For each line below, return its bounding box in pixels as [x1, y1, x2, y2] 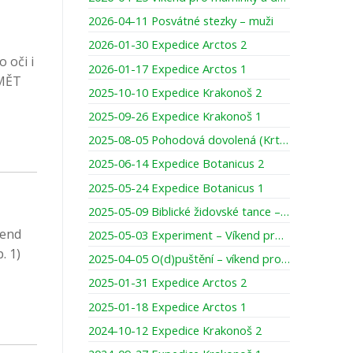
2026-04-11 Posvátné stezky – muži [88, 13, 273, 29]
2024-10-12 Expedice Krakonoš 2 [88, 321, 262, 338]
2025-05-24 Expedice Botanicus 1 [88, 179, 264, 195]
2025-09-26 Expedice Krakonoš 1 [88, 108, 262, 124]
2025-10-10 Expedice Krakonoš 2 [88, 84, 262, 100]
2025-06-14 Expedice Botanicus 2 [88, 155, 264, 172]
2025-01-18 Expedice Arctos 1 [88, 298, 247, 314]
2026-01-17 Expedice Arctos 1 [88, 60, 247, 76]
